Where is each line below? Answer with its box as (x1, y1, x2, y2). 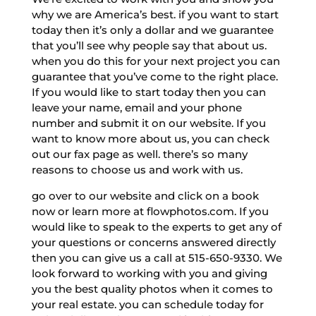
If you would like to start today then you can (31, 85, 266, 99)
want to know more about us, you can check (31, 131, 269, 145)
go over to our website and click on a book (31, 188, 259, 202)
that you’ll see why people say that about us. (31, 38, 267, 52)
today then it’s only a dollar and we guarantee (31, 23, 274, 37)
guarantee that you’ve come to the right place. (31, 69, 278, 83)
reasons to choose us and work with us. (31, 162, 243, 176)
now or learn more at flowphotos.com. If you (31, 204, 269, 218)
